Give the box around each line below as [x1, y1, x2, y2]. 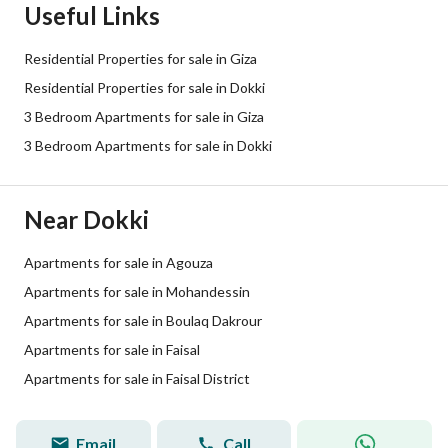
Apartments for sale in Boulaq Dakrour [24, 312, 262, 329]
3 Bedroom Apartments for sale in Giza [24, 108, 264, 125]
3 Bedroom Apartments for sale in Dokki [24, 137, 272, 154]
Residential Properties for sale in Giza [24, 50, 257, 67]
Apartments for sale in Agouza [24, 254, 213, 271]
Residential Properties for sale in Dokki [24, 79, 265, 96]
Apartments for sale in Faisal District [24, 370, 250, 387]
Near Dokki [24, 205, 149, 234]
